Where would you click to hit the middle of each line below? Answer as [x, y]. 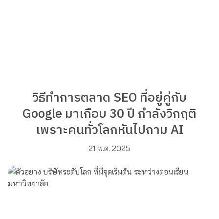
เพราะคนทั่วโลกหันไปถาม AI [109, 130]
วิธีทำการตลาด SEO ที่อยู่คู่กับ [109, 98]
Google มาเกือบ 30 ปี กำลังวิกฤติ [109, 114]
